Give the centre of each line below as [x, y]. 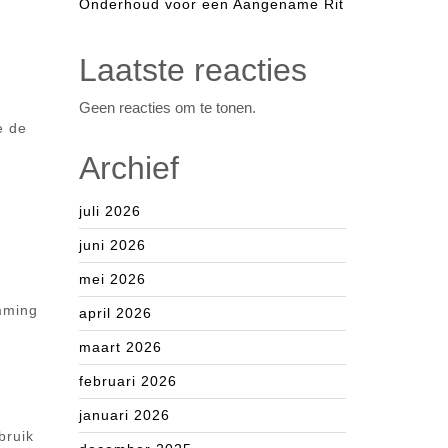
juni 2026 [112, 245]
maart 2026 [120, 347]
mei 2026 [112, 279]
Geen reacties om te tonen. [167, 107]
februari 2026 [128, 381]
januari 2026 [124, 415]
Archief [129, 168]
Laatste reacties [193, 70]
